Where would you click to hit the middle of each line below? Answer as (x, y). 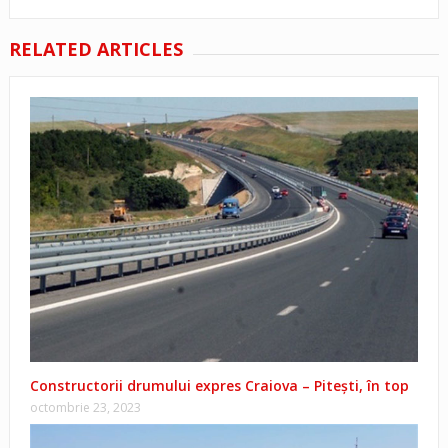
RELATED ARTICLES (95, 48)
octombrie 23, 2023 (85, 407)
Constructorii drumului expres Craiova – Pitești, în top (219, 385)
